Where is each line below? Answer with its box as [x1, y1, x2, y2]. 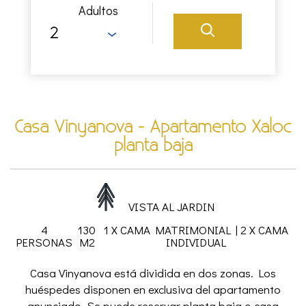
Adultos [78, 2, 118, 18]
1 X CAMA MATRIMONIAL [103, 222, 231, 238]
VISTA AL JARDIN [128, 199, 214, 214]
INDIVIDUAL [165, 234, 226, 250]
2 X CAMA [240, 222, 288, 238]
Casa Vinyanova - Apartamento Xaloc [14, 117, 292, 137]
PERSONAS [16, 234, 72, 250]
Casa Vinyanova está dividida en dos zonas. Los [30, 265, 276, 281]
